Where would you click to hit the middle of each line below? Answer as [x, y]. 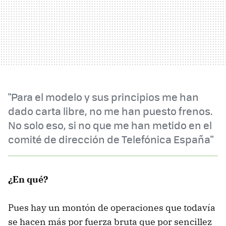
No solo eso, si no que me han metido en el [110, 125]
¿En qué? [28, 179]
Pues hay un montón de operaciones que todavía [112, 207]
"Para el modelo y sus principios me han [103, 96]
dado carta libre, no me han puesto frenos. [110, 110]
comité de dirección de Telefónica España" [111, 139]
